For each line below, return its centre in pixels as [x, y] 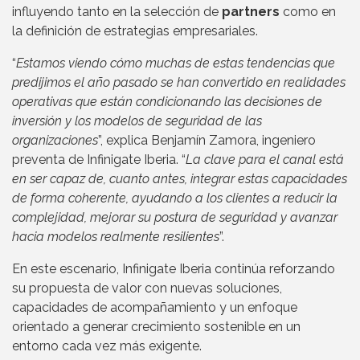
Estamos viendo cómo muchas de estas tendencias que [176, 63]
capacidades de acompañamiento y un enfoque [155, 308]
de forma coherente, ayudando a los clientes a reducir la [175, 198]
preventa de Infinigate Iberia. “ [99, 160]
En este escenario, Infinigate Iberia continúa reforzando [174, 269]
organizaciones [55, 141]
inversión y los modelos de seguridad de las [137, 121]
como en [308, 12]
